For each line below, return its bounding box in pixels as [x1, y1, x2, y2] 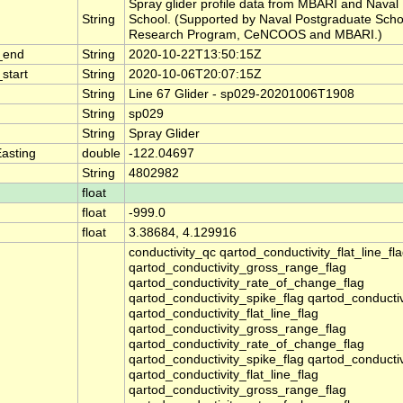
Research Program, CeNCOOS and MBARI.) [129, 28, 382, 42]
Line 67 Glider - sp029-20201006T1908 [129, 87, 354, 102]
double [82, 147, 121, 161]
